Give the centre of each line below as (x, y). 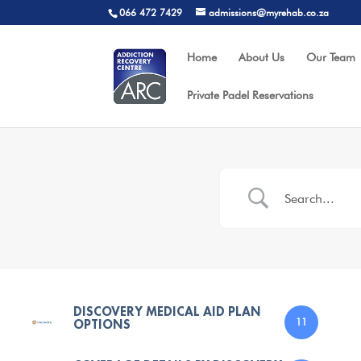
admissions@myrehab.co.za (269, 12)
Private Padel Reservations (251, 95)
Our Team (331, 57)
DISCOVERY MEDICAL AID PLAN (167, 311)
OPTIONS (102, 324)
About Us (262, 57)
